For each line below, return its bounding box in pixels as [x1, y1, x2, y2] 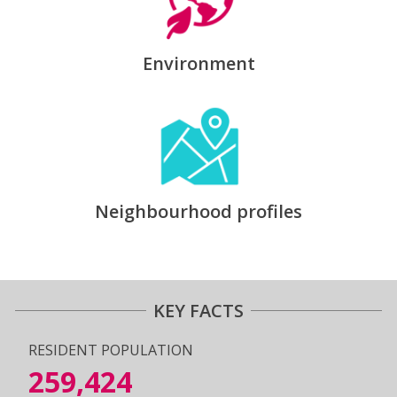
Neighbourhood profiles [95, 198, 302, 223]
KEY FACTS [153, 299, 244, 323]
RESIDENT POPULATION [28, 340, 193, 361]
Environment [142, 51, 255, 75]
